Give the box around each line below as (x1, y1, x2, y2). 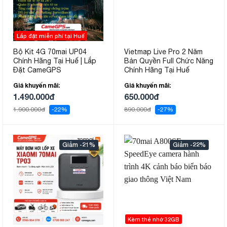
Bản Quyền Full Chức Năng (124, 57, 213, 65)
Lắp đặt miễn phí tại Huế (17, 32, 85, 39)
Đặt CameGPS (13, 66, 61, 74)
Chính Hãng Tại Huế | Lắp (13, 57, 96, 65)
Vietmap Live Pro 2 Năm (124, 48, 203, 56)
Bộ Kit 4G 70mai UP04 (13, 48, 87, 56)
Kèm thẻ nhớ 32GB (127, 216, 179, 223)
